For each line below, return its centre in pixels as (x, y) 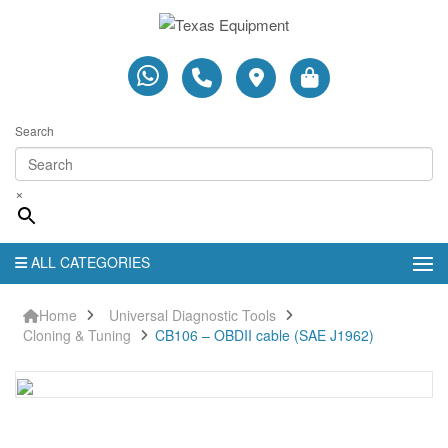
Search (34, 130)
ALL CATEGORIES (90, 261)
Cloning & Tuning (77, 334)
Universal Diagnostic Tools (192, 314)
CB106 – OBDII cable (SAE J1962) (264, 334)
